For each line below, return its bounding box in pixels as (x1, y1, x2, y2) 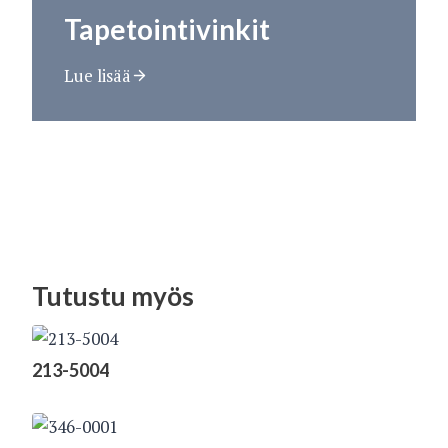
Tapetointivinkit (64, 11, 270, 46)
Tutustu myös (32, 279, 194, 312)
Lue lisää (64, 63, 131, 87)
